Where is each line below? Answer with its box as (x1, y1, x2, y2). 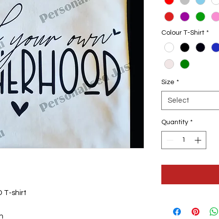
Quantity (161, 119, 188, 126)
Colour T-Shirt (161, 29, 204, 37)
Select (168, 97, 189, 105)
